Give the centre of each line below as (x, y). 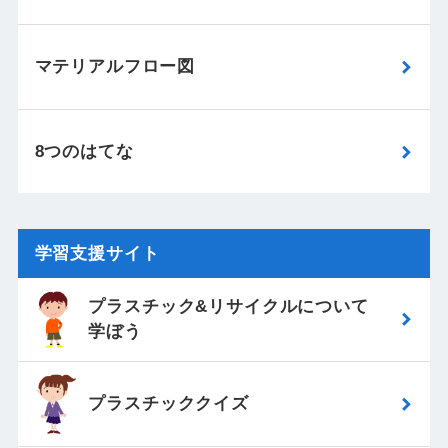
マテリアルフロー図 (115, 67)
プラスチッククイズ (168, 404)
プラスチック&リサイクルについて (228, 307)
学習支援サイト (97, 253)
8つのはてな (84, 151)
